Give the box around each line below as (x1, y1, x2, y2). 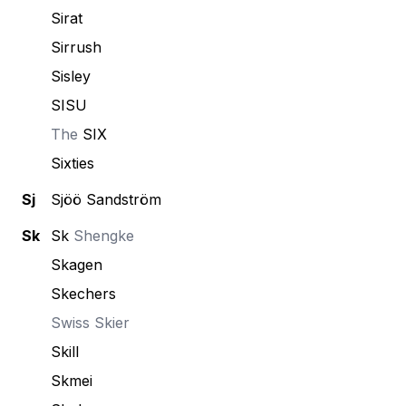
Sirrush (51, 38, 101, 56)
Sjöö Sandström (51, 190, 161, 208)
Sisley (51, 67, 91, 85)
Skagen (51, 256, 102, 274)
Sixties (51, 154, 94, 172)
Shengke (69, 227, 134, 245)
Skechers (51, 285, 116, 303)
